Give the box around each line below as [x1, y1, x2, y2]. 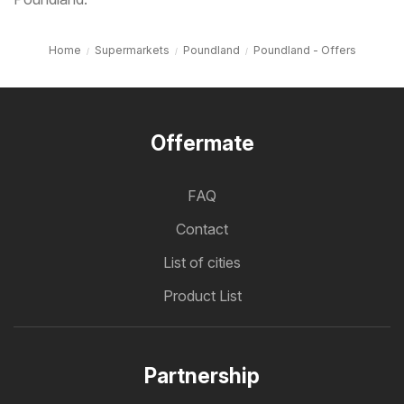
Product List [162, 287, 242, 306]
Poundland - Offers [252, 43, 356, 58]
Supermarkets [94, 43, 170, 58]
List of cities [163, 253, 241, 272]
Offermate [150, 131, 254, 157]
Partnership [144, 363, 260, 390]
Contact [176, 220, 228, 239]
